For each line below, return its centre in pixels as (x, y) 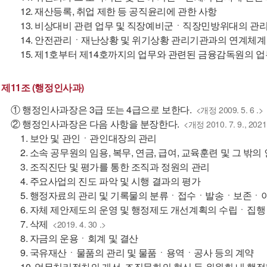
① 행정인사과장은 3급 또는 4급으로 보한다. (101, 109)
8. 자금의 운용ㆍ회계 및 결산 (79, 238)
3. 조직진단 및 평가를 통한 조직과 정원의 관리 (115, 167)
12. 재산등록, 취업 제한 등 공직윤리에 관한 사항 (119, 11)
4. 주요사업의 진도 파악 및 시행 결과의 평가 (111, 181)
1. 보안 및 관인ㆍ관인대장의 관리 (89, 138)
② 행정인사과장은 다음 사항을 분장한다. (95, 124)
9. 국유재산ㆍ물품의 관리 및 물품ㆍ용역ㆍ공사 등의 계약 (137, 252)
